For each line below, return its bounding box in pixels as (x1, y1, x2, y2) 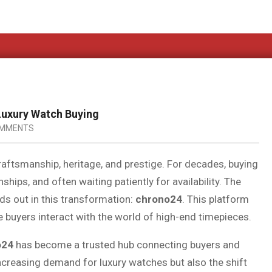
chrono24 (135, 193, 182, 205)
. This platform (182, 193, 249, 205)
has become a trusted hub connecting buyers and (13, 239, 240, 251)
